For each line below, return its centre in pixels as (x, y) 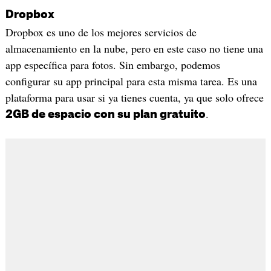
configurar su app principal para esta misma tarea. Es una (131, 81)
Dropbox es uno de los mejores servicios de (101, 32)
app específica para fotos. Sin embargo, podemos (113, 64)
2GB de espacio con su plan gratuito (105, 114)
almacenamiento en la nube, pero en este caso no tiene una (134, 48)
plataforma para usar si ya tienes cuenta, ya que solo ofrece (134, 97)
